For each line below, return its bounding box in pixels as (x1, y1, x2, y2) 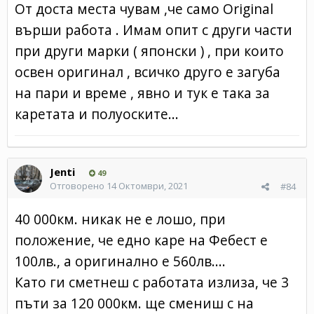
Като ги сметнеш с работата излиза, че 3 (15, 272, 289, 292)
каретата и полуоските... (15, 104, 179, 123)
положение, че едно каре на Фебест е (15, 230, 268, 250)
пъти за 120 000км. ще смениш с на (15, 293, 254, 313)
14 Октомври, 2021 (107, 179, 188, 192)
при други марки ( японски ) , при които (15, 41, 284, 60)
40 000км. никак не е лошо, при (15, 209, 226, 228)
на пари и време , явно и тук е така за (15, 83, 270, 102)
